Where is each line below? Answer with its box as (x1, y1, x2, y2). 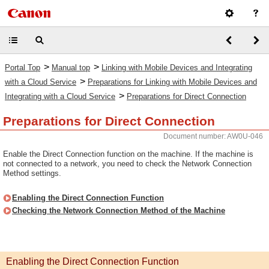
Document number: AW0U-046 (163, 132, 263, 141)
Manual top (52, 63, 90, 72)
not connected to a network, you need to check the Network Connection (3, 159, 252, 168)
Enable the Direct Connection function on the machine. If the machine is (3, 150, 253, 159)
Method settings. (3, 169, 61, 178)
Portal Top (5, 63, 40, 72)
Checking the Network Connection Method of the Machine (12, 206, 225, 215)
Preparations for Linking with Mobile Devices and (88, 77, 257, 86)
